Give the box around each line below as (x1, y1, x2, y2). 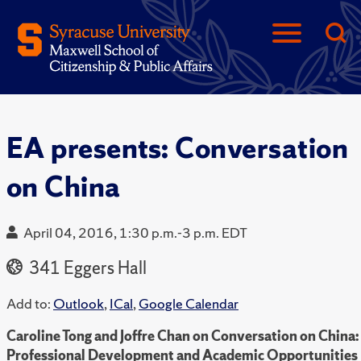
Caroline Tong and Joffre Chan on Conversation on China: (6, 326, 359, 346)
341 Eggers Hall (26, 256, 147, 280)
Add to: (6, 294, 51, 313)
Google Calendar (139, 294, 239, 313)
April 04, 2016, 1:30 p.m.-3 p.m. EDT (23, 223, 247, 243)
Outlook (53, 294, 104, 313)
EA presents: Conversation (6, 130, 349, 167)
